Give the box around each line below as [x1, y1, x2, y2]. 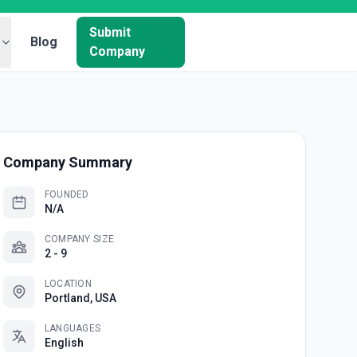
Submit [89, 25, 131, 40]
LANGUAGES [44, 323, 101, 334]
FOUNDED [44, 189, 89, 200]
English [44, 336, 84, 349]
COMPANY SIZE [44, 233, 115, 245]
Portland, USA [44, 292, 116, 304]
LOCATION [44, 278, 92, 289]
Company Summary [2, 154, 132, 171]
